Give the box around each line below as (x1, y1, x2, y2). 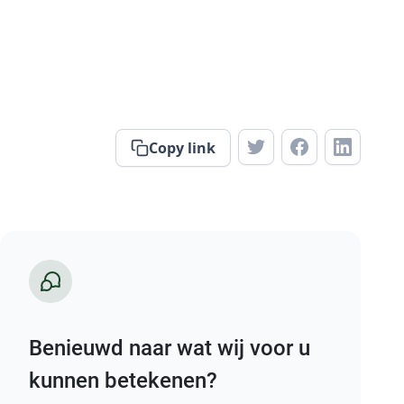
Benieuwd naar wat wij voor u (29, 335, 310, 362)
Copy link (149, 138, 216, 159)
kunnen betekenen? (29, 368, 217, 394)
